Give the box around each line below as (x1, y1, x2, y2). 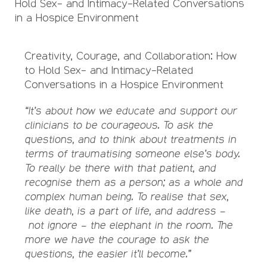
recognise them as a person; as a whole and (24, 175, 243, 188)
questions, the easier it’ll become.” (24, 247, 191, 260)
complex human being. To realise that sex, (24, 190, 228, 203)
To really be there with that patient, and (24, 161, 216, 174)
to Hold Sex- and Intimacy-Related (24, 63, 193, 76)
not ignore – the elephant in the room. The (24, 218, 232, 231)
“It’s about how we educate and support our (24, 104, 237, 117)
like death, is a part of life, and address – (24, 204, 225, 217)
